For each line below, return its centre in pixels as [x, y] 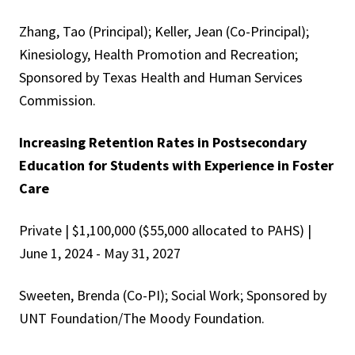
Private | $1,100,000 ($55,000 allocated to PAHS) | [165, 231]
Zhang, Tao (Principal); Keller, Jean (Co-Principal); [164, 32]
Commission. [57, 101]
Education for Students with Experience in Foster [176, 166]
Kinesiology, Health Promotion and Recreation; [158, 55]
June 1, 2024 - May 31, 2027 [100, 254]
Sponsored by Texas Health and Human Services [161, 78]
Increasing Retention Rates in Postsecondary [163, 143]
